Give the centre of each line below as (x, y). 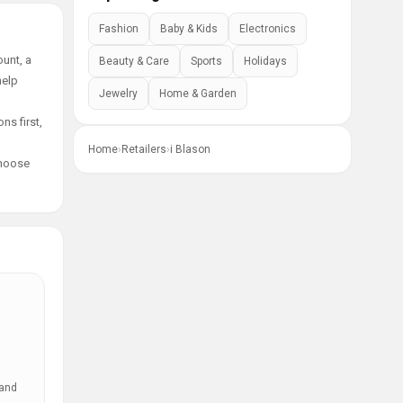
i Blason (190, 149)
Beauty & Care (134, 61)
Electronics (268, 29)
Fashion (119, 29)
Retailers (144, 149)
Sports (206, 61)
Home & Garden (198, 94)
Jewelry (118, 94)
